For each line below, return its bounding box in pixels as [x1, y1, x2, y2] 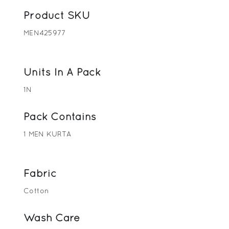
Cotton [24, 187, 50, 195]
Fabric [24, 167, 57, 179]
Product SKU [24, 9, 90, 21]
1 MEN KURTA [24, 130, 71, 139]
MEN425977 [24, 29, 66, 37]
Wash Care [24, 212, 80, 224]
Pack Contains [24, 110, 97, 123]
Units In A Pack [24, 66, 101, 78]
